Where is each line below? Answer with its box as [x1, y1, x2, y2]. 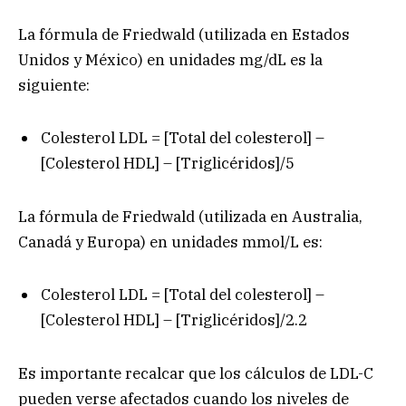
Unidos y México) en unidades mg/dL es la [18, 49, 323, 70]
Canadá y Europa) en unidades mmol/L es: [18, 231, 323, 252]
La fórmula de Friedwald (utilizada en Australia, [18, 206, 362, 227]
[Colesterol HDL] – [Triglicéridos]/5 [41, 153, 295, 174]
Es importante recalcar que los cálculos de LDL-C [18, 363, 373, 384]
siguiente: [18, 74, 90, 95]
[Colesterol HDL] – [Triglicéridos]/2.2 [41, 310, 307, 331]
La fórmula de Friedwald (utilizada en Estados [18, 24, 350, 44]
